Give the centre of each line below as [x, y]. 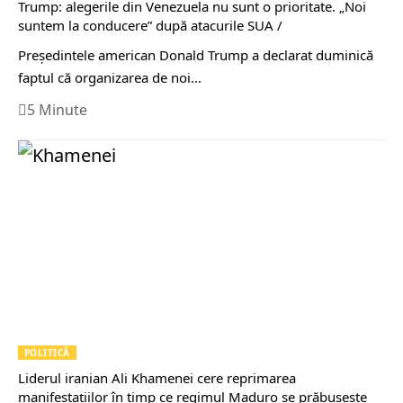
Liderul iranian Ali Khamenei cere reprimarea [157, 378]
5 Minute [57, 109]
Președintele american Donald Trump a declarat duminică [196, 54]
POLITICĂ [47, 353]
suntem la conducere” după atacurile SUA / [150, 25]
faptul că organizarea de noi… [110, 77]
